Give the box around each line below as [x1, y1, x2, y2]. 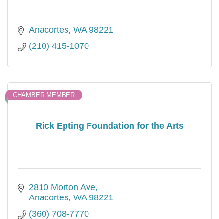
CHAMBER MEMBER [13, 91, 75, 99]
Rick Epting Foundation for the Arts [35, 120, 184, 131]
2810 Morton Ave [28, 182, 95, 193]
